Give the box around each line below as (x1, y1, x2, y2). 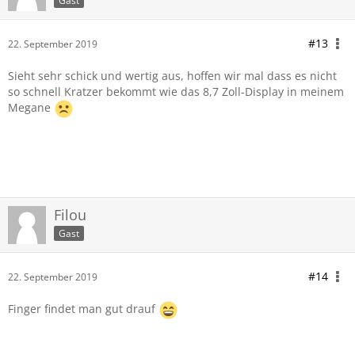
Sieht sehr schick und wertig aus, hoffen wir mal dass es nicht (8, 68, 337, 83)
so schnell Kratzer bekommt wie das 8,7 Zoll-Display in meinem (8, 84, 344, 99)
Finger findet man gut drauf (8, 301, 158, 317)
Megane (8, 100, 54, 116)
